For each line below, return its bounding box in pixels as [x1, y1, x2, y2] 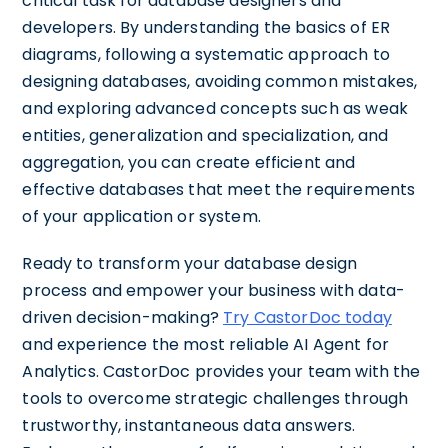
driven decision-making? [22, 306, 223, 329]
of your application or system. [22, 205, 261, 228]
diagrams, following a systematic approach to [22, 43, 390, 66]
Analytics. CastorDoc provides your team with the [22, 360, 421, 383]
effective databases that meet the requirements [22, 178, 416, 201]
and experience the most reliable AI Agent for [22, 333, 390, 356]
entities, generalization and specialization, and [22, 124, 389, 147]
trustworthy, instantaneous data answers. [22, 414, 356, 437]
